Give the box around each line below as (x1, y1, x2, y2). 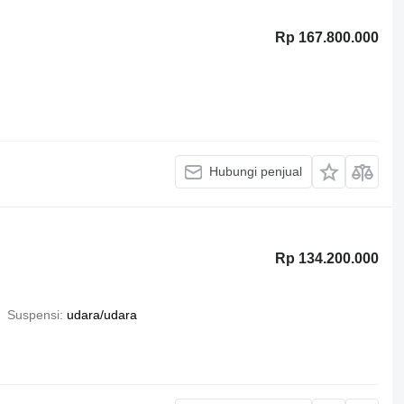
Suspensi (6, 307, 60, 322)
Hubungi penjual (209, 164, 303, 179)
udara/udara (66, 307, 137, 322)
